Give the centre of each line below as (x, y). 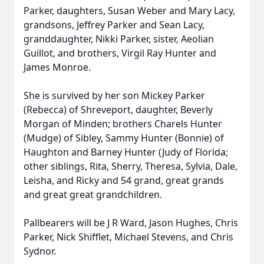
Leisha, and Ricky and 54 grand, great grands (124, 180)
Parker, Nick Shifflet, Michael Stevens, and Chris (128, 237)
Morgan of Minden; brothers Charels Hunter (123, 124)
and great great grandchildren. (93, 194)
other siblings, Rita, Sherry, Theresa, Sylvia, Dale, (131, 166)
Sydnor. (40, 251)
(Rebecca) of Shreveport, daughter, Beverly (118, 110)
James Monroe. (57, 67)
